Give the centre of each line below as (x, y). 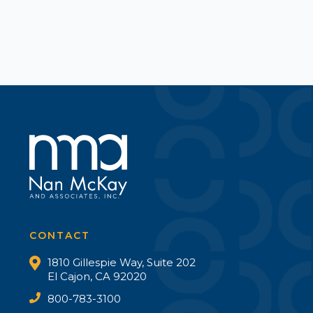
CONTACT (60, 236)
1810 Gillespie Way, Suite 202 (122, 263)
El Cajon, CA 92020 (97, 277)
